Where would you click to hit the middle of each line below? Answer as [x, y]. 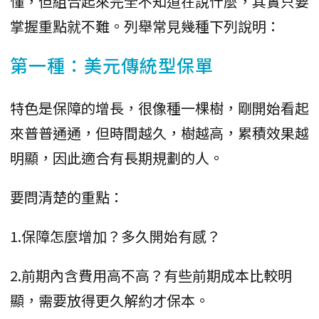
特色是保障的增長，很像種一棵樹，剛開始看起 [159, 108]
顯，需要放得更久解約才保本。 [110, 300]
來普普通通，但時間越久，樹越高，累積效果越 [159, 132]
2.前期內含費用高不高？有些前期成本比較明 [151, 275]
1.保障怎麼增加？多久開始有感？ [115, 236]
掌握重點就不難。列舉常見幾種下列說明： [145, 26]
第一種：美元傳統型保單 [112, 64]
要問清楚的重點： [67, 197]
